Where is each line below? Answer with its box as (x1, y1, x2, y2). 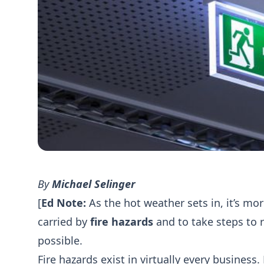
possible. (38, 233, 82, 247)
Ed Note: (41, 196, 86, 210)
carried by (38, 214, 90, 229)
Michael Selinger (52, 177, 136, 191)
